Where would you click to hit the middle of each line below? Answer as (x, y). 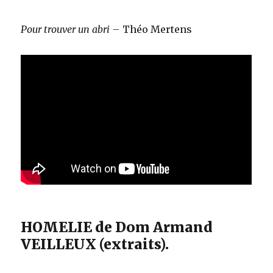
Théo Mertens (156, 29)
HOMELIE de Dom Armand (117, 227)
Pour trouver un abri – (71, 29)
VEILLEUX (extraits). (95, 244)
